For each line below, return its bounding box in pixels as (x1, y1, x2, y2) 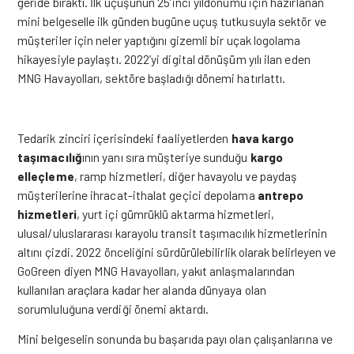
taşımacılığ (17, 149, 82, 164)
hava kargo (231, 130, 295, 145)
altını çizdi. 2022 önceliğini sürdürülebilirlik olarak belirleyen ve (17, 244, 337, 259)
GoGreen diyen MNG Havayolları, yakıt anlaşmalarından (17, 263, 296, 278)
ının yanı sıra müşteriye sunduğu (81, 149, 250, 164)
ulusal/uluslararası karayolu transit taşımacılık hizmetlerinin (17, 225, 327, 240)
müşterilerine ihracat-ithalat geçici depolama (17, 187, 258, 202)
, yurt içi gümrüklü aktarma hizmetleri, (76, 206, 274, 221)
